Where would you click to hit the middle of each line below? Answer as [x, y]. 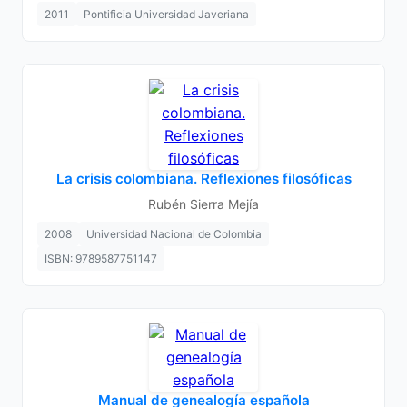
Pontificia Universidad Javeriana [166, 14]
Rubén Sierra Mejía [203, 204]
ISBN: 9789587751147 [101, 258]
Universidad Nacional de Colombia [174, 234]
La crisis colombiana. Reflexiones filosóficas [203, 179]
